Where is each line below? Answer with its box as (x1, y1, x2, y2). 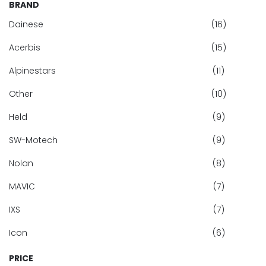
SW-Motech (9, 134, 58, 147)
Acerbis (9, 42, 40, 54)
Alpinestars (9, 65, 56, 77)
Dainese (9, 18, 43, 31)
